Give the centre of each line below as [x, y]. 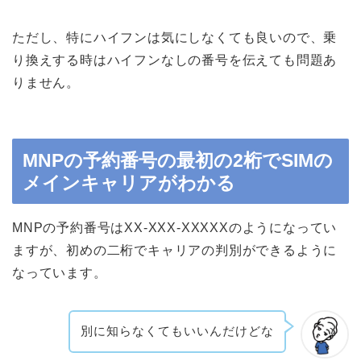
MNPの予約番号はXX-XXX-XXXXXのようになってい [175, 227]
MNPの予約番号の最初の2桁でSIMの [178, 160]
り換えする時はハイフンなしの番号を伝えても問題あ [175, 60]
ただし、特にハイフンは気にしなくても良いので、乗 [175, 38]
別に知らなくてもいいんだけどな [178, 331]
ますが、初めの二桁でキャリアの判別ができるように [175, 250]
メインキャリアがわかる [129, 183]
